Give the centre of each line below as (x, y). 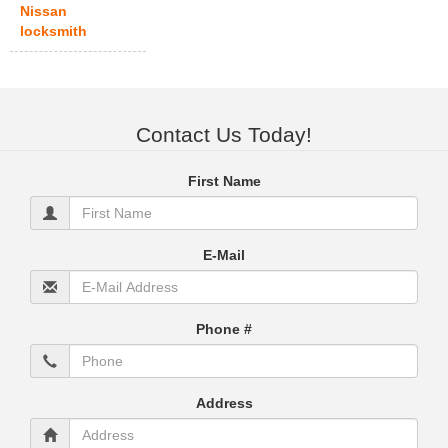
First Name (224, 180)
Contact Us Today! (224, 134)
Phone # (224, 328)
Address (224, 402)
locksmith (54, 31)
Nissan (44, 11)
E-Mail (224, 254)
